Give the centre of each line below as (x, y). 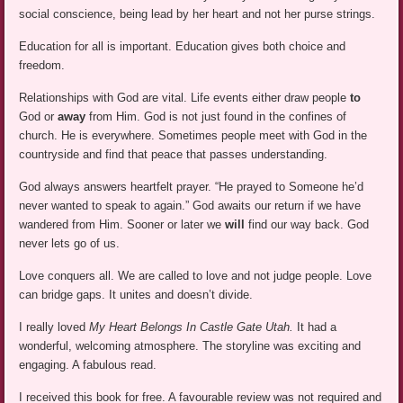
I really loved (54, 327)
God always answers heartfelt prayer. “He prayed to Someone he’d (192, 186)
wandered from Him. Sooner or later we (122, 224)
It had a (317, 327)
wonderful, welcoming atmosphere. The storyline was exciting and (190, 345)
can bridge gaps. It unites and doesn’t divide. (136, 294)
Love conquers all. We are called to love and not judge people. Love (196, 275)
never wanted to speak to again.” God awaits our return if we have (190, 205)
